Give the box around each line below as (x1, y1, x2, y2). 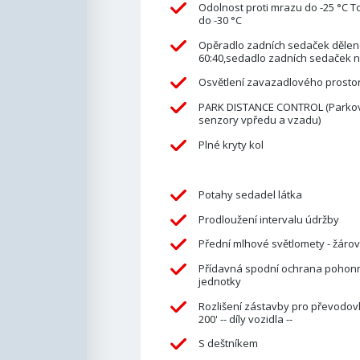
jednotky (198, 273, 241, 288)
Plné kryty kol (198, 137, 264, 152)
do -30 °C (198, 13, 242, 28)
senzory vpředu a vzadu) (198, 112, 321, 127)
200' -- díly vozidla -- (198, 311, 292, 326)
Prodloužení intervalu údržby (198, 211, 339, 227)
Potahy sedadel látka (198, 187, 302, 202)
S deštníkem (198, 336, 258, 351)
